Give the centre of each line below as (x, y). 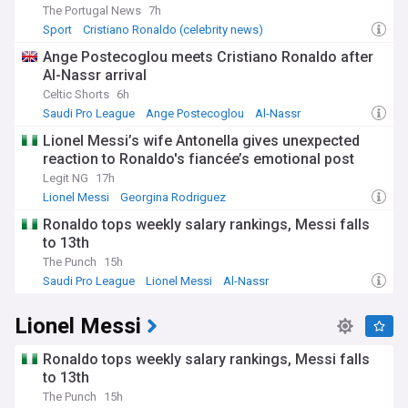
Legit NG (66, 178)
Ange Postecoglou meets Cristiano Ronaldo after (208, 57)
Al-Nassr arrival (95, 75)
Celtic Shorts (76, 94)
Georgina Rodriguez (173, 197)
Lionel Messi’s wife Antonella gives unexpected (201, 141)
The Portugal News (92, 10)
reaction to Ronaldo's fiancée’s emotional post (199, 159)
